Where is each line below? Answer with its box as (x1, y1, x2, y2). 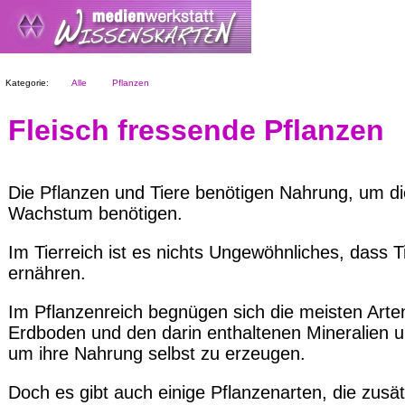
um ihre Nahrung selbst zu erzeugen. (8, 344, 306, 363)
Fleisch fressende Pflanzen (8, 114, 384, 146)
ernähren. (8, 263, 86, 283)
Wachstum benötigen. (8, 203, 183, 223)
